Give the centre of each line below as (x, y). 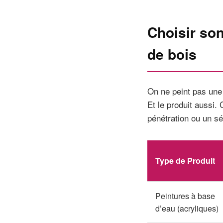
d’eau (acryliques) (187, 208)
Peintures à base (185, 196)
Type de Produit (185, 161)
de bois (172, 54)
